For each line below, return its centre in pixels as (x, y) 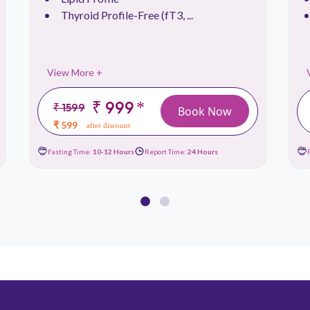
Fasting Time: (70, 151)
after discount (109, 126)
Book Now (204, 111)
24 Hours (202, 151)
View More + (74, 73)
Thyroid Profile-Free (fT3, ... (127, 15)
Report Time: (166, 151)
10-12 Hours (113, 151)
